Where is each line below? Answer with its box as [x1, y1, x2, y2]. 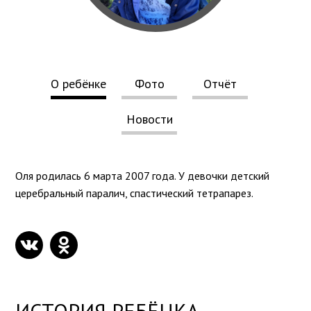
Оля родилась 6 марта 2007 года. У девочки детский [15, 169, 270, 183]
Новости [126, 111, 173, 128]
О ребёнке [51, 76, 106, 92]
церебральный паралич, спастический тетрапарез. [15, 186, 254, 201]
